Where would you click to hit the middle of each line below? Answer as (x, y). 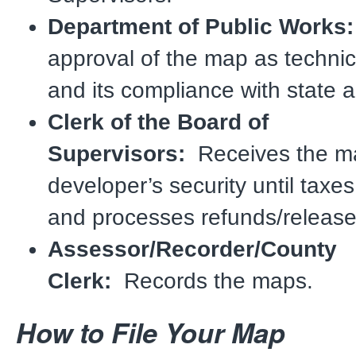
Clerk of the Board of (158, 122)
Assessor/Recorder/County (192, 249)
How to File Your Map (151, 332)
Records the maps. (219, 281)
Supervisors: (123, 153)
